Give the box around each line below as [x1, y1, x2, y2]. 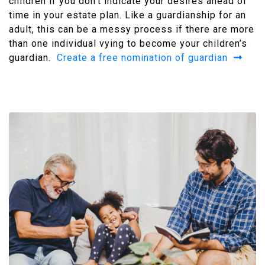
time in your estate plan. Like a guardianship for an [9, 9, 246, 21]
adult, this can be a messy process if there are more [9, 23, 254, 35]
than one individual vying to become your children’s [9, 37, 247, 49]
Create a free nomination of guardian [57, 51, 234, 63]
